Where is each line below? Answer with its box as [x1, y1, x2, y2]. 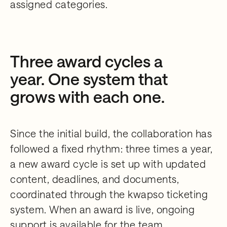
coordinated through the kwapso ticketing [10, 188, 208, 201]
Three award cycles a [10, 52, 163, 71]
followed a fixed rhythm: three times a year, [10, 142, 212, 155]
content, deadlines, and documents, [10, 173, 179, 185]
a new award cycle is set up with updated [10, 158, 206, 170]
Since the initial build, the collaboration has [10, 127, 212, 140]
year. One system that [10, 69, 168, 89]
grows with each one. [10, 87, 165, 106]
